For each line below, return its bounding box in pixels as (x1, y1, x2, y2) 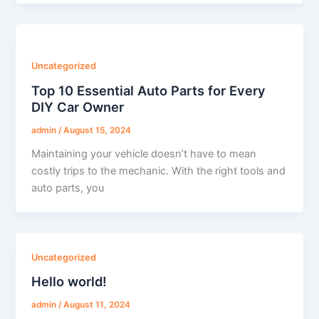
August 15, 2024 (63, 125, 132, 135)
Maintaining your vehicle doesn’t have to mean (31, 147, 257, 160)
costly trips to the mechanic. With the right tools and (31, 164, 286, 177)
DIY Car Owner (31, 99, 125, 115)
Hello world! (31, 273, 108, 290)
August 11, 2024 (63, 299, 131, 310)
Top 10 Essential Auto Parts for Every (31, 83, 266, 99)
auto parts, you (31, 181, 105, 194)
